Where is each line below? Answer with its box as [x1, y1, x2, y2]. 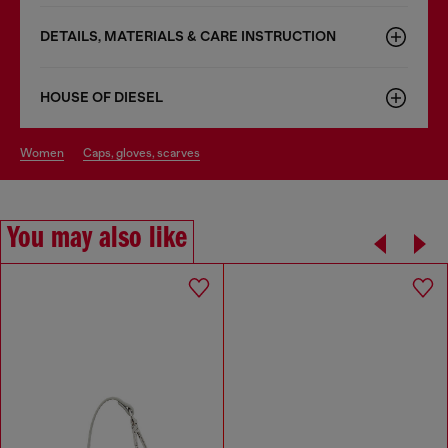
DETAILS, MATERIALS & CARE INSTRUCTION [40, 27, 336, 45]
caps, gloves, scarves [92, 145, 200, 160]
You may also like [7, 222, 187, 255]
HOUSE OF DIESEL [40, 88, 163, 106]
